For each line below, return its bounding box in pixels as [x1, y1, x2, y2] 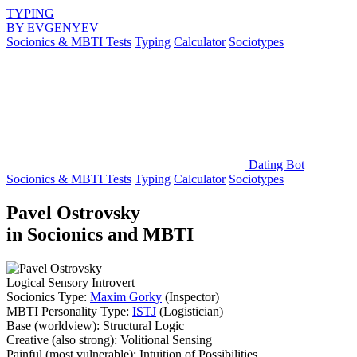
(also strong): [49, 332, 120, 347]
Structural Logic [103, 318, 184, 332]
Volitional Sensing [120, 332, 212, 347]
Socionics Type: [6, 289, 90, 304]
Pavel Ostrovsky [6, 202, 140, 223]
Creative [6, 332, 49, 347]
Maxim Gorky [90, 289, 162, 304]
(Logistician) [156, 304, 223, 318]
